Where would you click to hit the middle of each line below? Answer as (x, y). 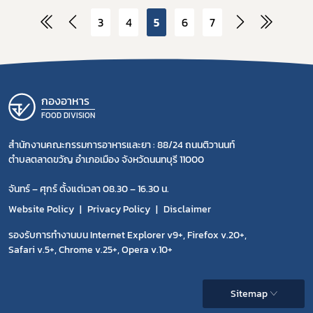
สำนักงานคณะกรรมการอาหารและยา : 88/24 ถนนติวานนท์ (122, 145)
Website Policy (41, 210)
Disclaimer (187, 210)
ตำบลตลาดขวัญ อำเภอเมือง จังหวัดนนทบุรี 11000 (106, 160)
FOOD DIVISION (68, 116)
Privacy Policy (119, 210)
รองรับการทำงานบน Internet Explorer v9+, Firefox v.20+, (128, 235)
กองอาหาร (65, 101)
